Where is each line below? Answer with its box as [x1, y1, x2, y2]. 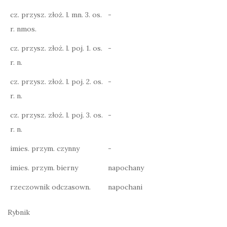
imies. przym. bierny [10, 163, 78, 172]
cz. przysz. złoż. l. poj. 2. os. [10, 77, 103, 86]
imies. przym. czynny [10, 144, 80, 153]
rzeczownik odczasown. [10, 182, 91, 192]
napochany [108, 163, 144, 172]
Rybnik [8, 208, 30, 217]
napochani [108, 182, 142, 192]
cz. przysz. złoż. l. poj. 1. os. [10, 44, 102, 53]
